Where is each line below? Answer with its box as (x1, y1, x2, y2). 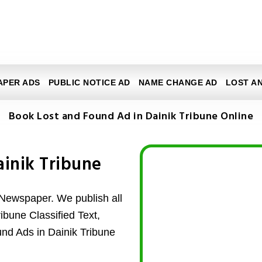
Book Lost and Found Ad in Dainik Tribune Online (8, 108, 254, 125)
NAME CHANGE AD (138, 78, 218, 87)
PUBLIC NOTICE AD (48, 78, 130, 87)
